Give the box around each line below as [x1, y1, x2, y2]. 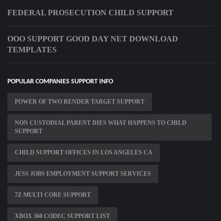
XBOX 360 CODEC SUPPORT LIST [15, 213, 110, 220]
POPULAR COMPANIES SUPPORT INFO [7, 78, 113, 86]
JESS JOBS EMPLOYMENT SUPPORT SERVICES [15, 170, 151, 178]
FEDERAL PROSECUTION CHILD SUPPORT [7, 8, 174, 17]
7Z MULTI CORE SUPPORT [15, 191, 91, 199]
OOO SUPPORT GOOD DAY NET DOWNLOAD [7, 35, 178, 43]
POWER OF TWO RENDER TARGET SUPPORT [15, 98, 145, 106]
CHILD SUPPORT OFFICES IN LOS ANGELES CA [15, 149, 152, 156]
